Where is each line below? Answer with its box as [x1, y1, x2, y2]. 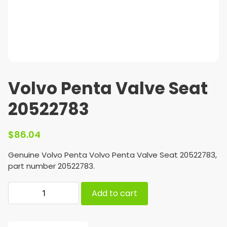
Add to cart [92, 187, 137, 199]
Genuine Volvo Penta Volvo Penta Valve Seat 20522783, [8, 149, 217, 160]
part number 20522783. [8, 161, 95, 171]
